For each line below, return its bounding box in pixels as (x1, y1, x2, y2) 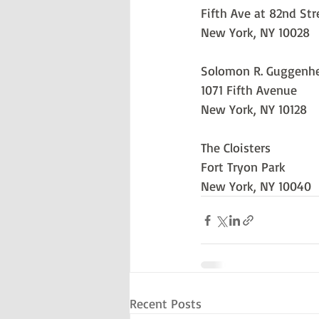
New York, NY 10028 (201, 24, 310, 40)
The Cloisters (201, 140, 271, 155)
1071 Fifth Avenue (201, 82, 297, 98)
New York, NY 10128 (201, 101, 307, 117)
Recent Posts (130, 296, 202, 311)
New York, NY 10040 (201, 178, 311, 194)
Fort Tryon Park (201, 159, 286, 174)
